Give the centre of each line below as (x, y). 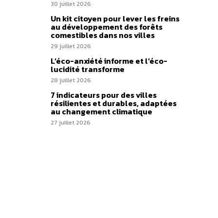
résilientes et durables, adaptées (114, 103)
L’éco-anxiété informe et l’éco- (109, 61)
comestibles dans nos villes (103, 35)
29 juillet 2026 (71, 46)
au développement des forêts (107, 27)
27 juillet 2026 (71, 123)
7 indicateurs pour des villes (104, 95)
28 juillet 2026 (71, 81)
